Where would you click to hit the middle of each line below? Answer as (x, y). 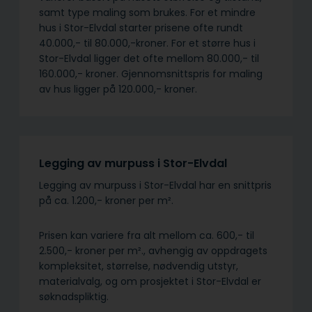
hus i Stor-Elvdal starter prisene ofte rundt (141, 28)
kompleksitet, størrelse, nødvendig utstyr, (139, 266)
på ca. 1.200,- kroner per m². (106, 201)
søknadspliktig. (74, 297)
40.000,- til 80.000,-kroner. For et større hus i (147, 43)
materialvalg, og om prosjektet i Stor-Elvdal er (150, 282)
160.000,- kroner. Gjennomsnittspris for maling (151, 73)
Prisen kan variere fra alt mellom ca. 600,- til (147, 236)
